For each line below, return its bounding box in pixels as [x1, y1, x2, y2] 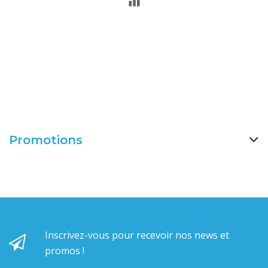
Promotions [9, 133, 83, 148]
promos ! [45, 244, 84, 258]
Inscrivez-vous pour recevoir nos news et [45, 229, 229, 242]
